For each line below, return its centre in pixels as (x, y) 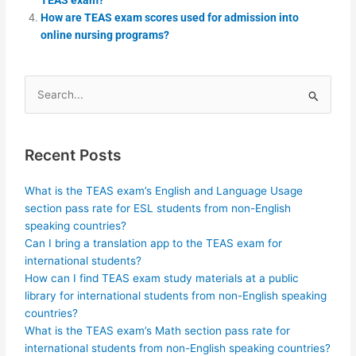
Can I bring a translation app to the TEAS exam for (154, 243)
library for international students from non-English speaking (176, 295)
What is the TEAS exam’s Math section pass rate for (158, 330)
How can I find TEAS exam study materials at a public (162, 278)
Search (43, 97)
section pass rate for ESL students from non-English (158, 208)
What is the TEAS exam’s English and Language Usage (164, 190)
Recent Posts (74, 155)
